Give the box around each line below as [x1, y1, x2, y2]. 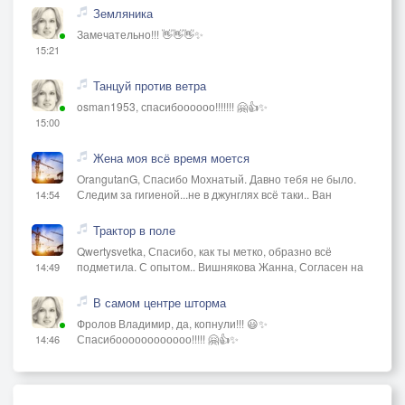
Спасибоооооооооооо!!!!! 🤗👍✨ [77, 330, 239, 346]
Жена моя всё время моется [93, 148, 250, 166]
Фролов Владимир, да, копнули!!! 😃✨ [77, 315, 268, 331]
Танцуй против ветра [93, 76, 206, 94]
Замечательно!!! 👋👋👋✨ [77, 25, 203, 42]
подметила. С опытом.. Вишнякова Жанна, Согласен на [77, 258, 363, 274]
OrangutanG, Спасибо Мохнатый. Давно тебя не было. [77, 170, 356, 186]
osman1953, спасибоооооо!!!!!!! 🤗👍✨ [77, 98, 268, 114]
